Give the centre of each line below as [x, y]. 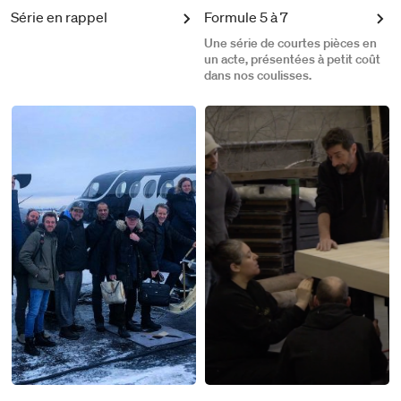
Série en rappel [59, 17]
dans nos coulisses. [258, 75]
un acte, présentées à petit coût [292, 59]
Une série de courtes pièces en [290, 43]
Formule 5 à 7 [246, 17]
